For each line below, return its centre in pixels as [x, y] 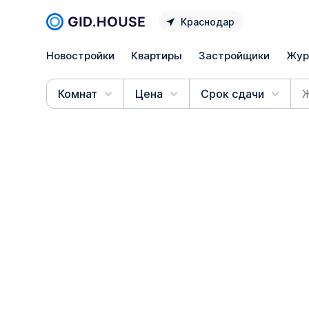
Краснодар [208, 21]
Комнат [78, 94]
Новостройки [81, 55]
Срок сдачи [233, 94]
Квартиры [157, 55]
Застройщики [235, 55]
